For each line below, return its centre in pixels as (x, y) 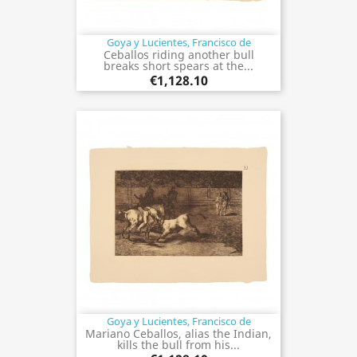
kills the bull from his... (178, 344)
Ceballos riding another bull (178, 54)
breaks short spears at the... (178, 65)
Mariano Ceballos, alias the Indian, (178, 333)
